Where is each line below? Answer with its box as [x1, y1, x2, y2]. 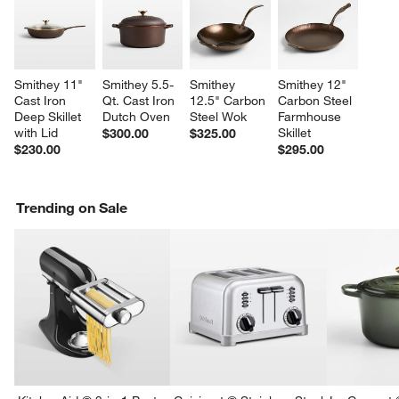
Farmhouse [277, 109, 345, 126]
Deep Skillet [14, 109, 85, 126]
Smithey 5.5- [102, 77, 174, 94]
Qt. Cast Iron [102, 93, 178, 110]
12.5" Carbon [190, 93, 270, 110]
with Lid [14, 125, 59, 142]
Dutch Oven [102, 109, 170, 126]
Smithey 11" [14, 77, 87, 94]
